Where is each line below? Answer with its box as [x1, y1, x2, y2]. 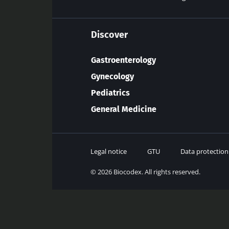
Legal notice [90, 146, 127, 156]
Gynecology [91, 71, 134, 81]
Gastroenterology [91, 55, 156, 65]
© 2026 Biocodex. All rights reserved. [90, 167, 200, 176]
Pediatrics [91, 87, 130, 98]
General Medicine [91, 104, 156, 114]
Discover [91, 29, 128, 40]
